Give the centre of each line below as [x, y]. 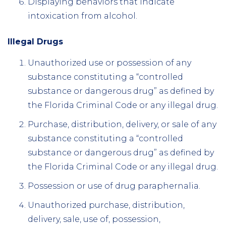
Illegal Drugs [35, 41]
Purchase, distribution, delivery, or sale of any [122, 124]
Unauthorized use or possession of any [109, 63]
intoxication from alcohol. [82, 16]
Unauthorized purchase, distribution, [106, 205]
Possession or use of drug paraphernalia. [114, 186]
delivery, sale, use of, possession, [94, 219]
